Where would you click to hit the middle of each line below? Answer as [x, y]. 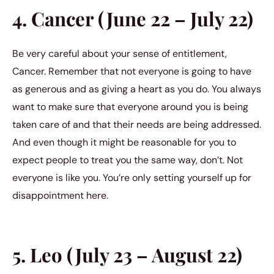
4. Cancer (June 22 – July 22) [133, 18]
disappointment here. [60, 196]
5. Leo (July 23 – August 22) [127, 254]
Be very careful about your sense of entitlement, [120, 54]
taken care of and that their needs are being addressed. [137, 125]
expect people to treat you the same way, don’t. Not [128, 160]
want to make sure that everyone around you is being [130, 107]
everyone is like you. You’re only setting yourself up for [132, 178]
